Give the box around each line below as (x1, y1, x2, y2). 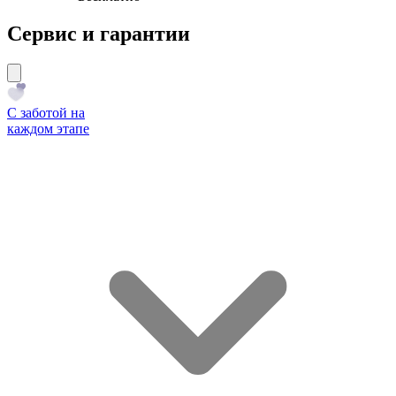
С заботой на (7, 104, 85, 120)
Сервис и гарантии (7, 21, 190, 45)
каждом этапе (7, 120, 89, 136)
